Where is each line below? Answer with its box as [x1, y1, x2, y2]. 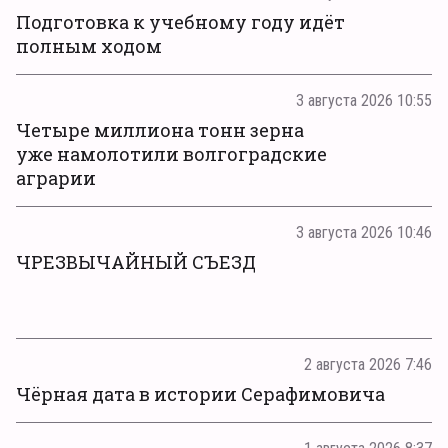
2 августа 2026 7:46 [304, 354, 432, 374]
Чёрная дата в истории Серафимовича [16, 381, 385, 406]
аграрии [16, 165, 96, 190]
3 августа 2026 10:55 [296, 90, 432, 110]
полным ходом [16, 33, 162, 58]
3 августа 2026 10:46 [296, 222, 432, 242]
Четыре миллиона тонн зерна [16, 117, 304, 142]
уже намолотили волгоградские [16, 141, 327, 166]
